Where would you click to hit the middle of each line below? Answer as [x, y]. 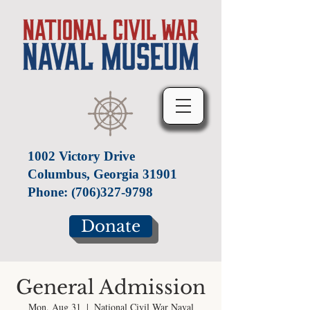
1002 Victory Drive [81, 156]
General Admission [111, 288]
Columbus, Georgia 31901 [102, 174]
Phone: [49, 192]
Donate [111, 226]
